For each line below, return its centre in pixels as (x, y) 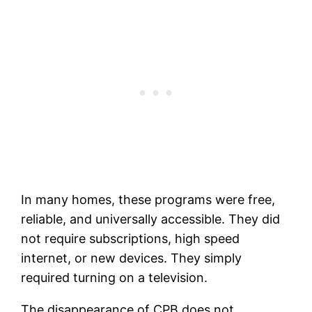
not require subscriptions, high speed (131, 238)
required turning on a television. (115, 277)
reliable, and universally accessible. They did (151, 219)
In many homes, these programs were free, (148, 199)
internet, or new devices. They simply (132, 258)
